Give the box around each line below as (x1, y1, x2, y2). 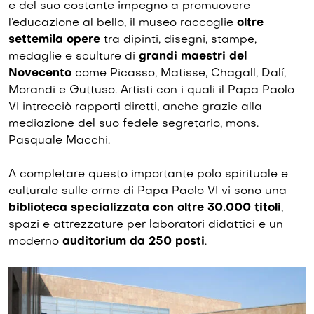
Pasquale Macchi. (8, 135, 110, 146)
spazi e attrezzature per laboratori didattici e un (8, 219, 283, 231)
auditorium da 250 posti (62, 235, 205, 247)
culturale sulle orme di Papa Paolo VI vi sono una (8, 185, 287, 197)
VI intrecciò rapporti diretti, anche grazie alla (8, 101, 262, 113)
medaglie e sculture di (8, 50, 139, 62)
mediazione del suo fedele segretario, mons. (8, 118, 259, 130)
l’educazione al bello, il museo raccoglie (8, 17, 237, 29)
